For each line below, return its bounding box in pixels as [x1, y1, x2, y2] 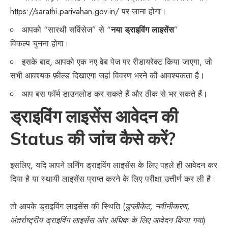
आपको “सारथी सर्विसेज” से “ [22, 24, 111, 36]
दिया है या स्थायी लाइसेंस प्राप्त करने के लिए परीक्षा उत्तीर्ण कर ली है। [10, 173, 216, 185]
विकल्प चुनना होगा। [10, 38, 69, 50]
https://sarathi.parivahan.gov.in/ [10, 6, 119, 18]
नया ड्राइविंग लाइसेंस [111, 24, 174, 36]
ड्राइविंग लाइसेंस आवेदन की [10, 105, 178, 128]
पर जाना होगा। [119, 6, 172, 18]
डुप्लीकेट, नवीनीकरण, [125, 201, 190, 213]
